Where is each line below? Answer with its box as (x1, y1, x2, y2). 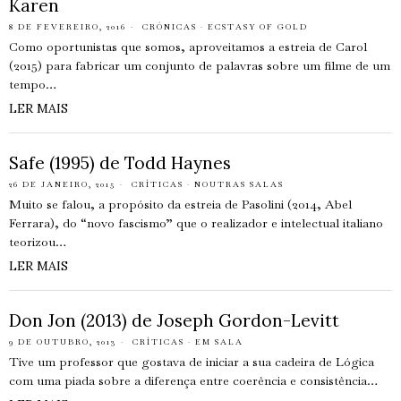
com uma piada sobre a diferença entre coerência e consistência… (9, 372, 378, 388)
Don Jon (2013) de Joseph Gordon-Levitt (9, 310, 339, 331)
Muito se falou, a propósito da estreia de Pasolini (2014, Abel (9, 196, 352, 212)
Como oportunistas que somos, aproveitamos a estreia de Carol (9, 38, 367, 55)
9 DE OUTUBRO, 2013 (9, 337, 116, 347)
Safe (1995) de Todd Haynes (9, 152, 231, 174)
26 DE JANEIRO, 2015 (9, 179, 115, 190)
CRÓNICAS (142, 21, 197, 32)
